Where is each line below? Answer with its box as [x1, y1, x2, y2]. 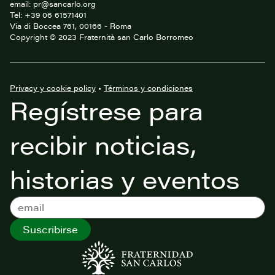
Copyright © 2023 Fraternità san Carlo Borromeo [10, 31, 193, 42]
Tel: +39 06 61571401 [10, 9, 87, 20]
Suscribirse [23, 222, 78, 236]
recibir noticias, [10, 128, 196, 161]
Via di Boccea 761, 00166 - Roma [10, 20, 131, 31]
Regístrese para [10, 93, 203, 127]
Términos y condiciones [104, 82, 193, 93]
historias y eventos [10, 162, 239, 196]
